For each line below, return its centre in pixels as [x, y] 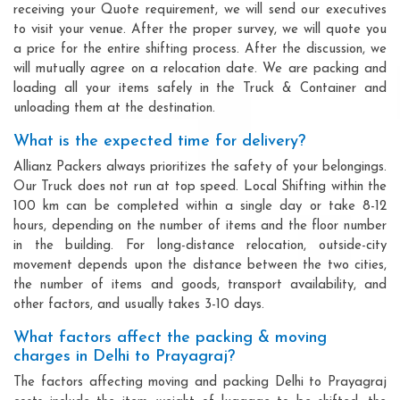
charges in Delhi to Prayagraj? [124, 356]
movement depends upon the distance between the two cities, [200, 265]
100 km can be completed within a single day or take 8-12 [200, 206]
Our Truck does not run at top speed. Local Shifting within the [200, 187]
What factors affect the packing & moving [170, 337]
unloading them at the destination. [114, 108]
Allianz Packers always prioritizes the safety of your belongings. [200, 167]
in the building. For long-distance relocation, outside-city [200, 246]
